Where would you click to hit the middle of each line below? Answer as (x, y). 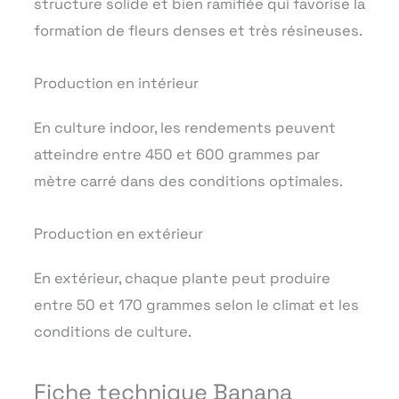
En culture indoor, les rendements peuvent (185, 128)
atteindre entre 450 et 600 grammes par (177, 155)
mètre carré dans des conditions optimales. (188, 182)
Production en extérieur (118, 233)
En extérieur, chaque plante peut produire (182, 278)
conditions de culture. (113, 331)
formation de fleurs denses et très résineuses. (198, 31)
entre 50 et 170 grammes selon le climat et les (196, 305)
